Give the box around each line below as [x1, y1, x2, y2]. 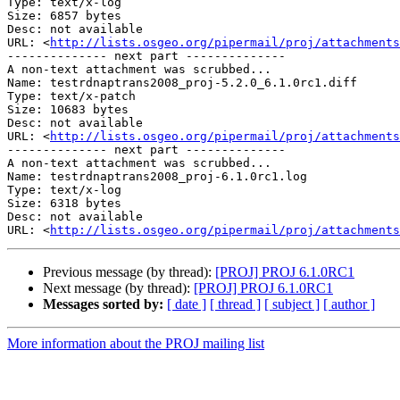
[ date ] [167, 296, 206, 312]
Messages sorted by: [43, 296, 163, 312]
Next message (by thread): [43, 280, 194, 296]
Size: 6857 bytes [7, 9, 121, 23]
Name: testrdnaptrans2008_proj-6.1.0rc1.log [7, 170, 307, 184]
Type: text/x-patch [7, 89, 136, 104]
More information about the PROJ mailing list [7, 336, 264, 352]
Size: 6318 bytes [7, 196, 121, 211]
